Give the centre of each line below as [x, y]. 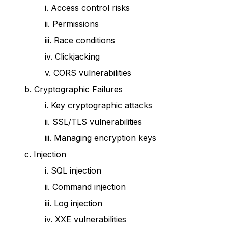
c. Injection [45, 154]
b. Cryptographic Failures [74, 89]
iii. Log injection [74, 203]
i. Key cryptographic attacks [98, 105]
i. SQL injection [73, 170]
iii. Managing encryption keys [101, 138]
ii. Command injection [85, 187]
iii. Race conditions [80, 40]
